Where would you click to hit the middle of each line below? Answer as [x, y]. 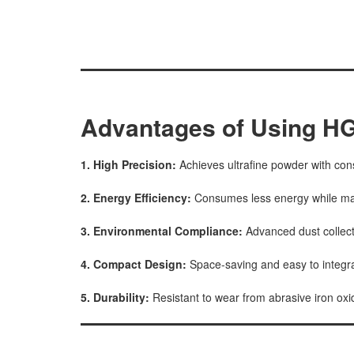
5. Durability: [115, 298]
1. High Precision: [130, 165]
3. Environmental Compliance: [163, 231]
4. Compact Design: [135, 264]
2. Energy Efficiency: [136, 198]
